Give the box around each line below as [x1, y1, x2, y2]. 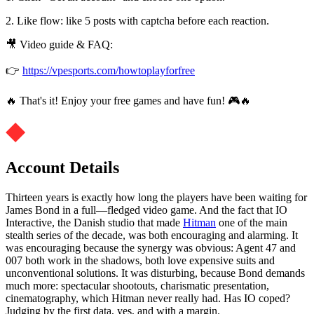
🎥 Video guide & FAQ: [6, 38, 113, 50]
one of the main [216, 217, 287, 229]
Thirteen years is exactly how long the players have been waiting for [6, 191, 307, 204]
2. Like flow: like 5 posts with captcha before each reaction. [6, 14, 269, 27]
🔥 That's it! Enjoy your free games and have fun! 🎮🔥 [6, 94, 251, 107]
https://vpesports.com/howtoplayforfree [22, 64, 195, 76]
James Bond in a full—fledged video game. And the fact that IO [6, 204, 287, 217]
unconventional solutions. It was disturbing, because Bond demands [6, 267, 305, 280]
